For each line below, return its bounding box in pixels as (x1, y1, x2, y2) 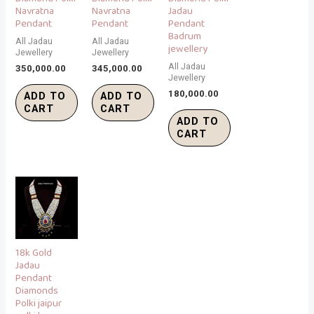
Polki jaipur (15, 294, 62, 313)
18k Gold (15, 244, 53, 262)
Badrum (168, 27, 202, 46)
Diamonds (15, 282, 59, 300)
